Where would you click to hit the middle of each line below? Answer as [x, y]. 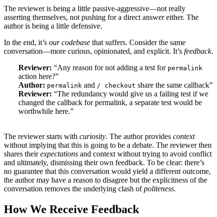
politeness [159, 189]
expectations [60, 154]
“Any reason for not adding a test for [110, 68]
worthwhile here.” [46, 111]
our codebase [70, 43]
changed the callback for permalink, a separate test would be [110, 103]
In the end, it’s [26, 43]
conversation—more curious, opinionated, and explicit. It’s [94, 51]
